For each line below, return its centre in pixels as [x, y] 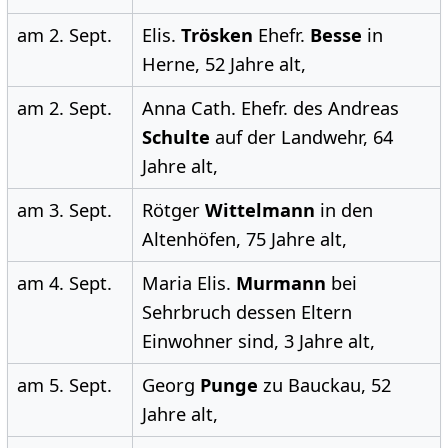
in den [343, 210]
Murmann [280, 283]
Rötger [173, 210]
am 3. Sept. [64, 210]
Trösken [216, 35]
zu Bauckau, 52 [324, 385]
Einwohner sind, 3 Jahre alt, [258, 341]
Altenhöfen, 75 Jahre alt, [244, 239]
